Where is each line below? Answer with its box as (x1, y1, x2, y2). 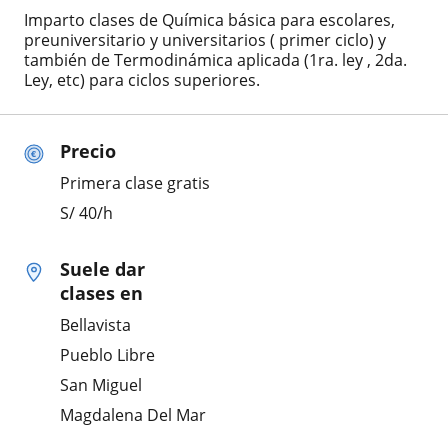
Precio (60, 139, 116, 164)
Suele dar (60, 257, 145, 282)
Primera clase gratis (60, 172, 210, 195)
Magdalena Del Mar (60, 404, 206, 427)
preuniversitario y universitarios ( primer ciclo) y (24, 29, 386, 52)
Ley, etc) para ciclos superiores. (24, 69, 260, 92)
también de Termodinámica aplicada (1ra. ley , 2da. (24, 49, 407, 72)
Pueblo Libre (60, 344, 155, 367)
